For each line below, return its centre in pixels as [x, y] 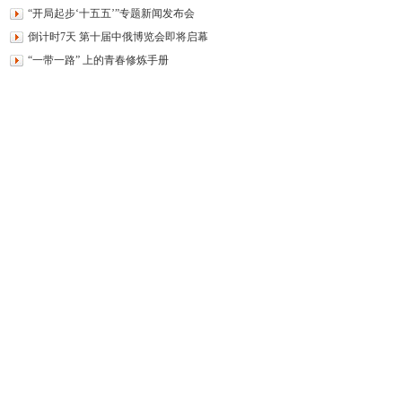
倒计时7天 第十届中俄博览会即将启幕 [118, 37]
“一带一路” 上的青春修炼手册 [98, 60]
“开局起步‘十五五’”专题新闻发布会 [111, 13]
